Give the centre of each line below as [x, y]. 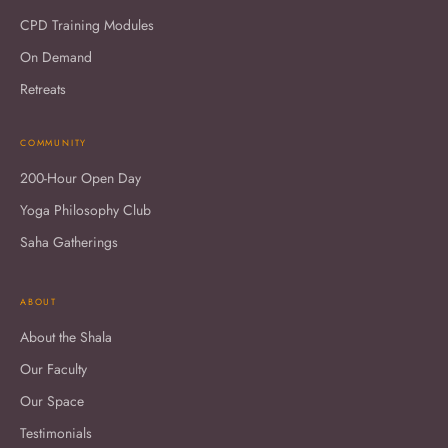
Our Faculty [53, 368]
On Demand [56, 56]
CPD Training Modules [87, 24]
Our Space [52, 400]
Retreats [43, 88]
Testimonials [56, 432]
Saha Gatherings [69, 241]
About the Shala [66, 336]
